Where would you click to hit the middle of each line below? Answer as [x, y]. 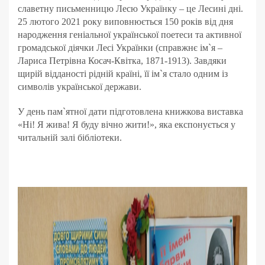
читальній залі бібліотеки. [70, 138]
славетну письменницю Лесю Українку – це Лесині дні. [130, 9]
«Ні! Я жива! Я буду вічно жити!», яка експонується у [127, 125]
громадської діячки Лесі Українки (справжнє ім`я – [120, 48]
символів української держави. [80, 87]
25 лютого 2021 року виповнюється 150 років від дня [125, 22]
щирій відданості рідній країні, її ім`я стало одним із [123, 74]
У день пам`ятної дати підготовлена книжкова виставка [130, 112]
